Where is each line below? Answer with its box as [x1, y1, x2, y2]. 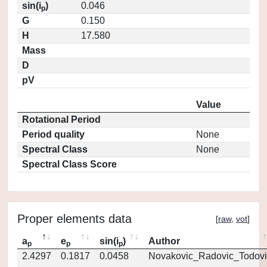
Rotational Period [22, 114, 101, 125]
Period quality [22, 129, 85, 139]
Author [148, 236, 180, 246]
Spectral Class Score [22, 159, 117, 169]
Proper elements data [17, 212, 132, 225]
